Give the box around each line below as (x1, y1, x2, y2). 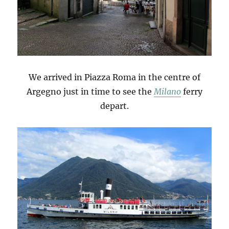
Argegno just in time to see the (27, 86, 154, 97)
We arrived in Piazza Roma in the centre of (29, 72, 200, 83)
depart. (100, 101, 129, 111)
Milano (154, 86, 181, 97)
